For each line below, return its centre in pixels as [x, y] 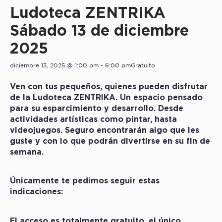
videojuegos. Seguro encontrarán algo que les [105, 130]
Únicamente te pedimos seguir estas [85, 180]
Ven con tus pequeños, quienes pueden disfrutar [109, 86]
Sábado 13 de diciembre [99, 30]
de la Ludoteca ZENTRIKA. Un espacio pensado [106, 97]
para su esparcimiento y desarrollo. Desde [97, 108]
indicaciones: [36, 191]
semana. [27, 152]
